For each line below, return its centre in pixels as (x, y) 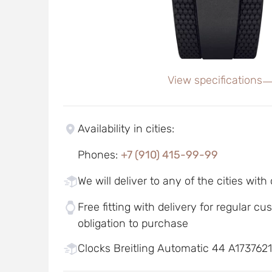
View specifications (215, 80)
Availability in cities (124, 129)
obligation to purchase (133, 223)
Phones (96, 155)
